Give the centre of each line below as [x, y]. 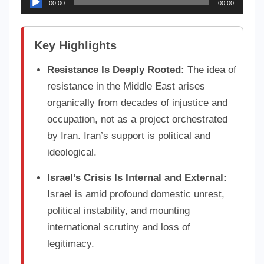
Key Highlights [75, 45]
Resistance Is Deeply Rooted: [116, 70]
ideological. [72, 152]
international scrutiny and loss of [119, 227]
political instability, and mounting [119, 210]
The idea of [211, 70]
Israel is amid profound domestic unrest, [136, 194]
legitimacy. [71, 243]
